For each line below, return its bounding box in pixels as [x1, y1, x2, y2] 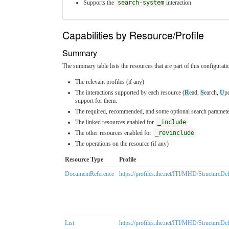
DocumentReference [65, 170, 114, 177]
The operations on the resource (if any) [75, 140, 169, 147]
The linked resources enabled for [75, 118, 155, 126]
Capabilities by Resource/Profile [62, 28, 204, 43]
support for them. [75, 97, 117, 104]
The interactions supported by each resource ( [75, 88, 185, 96]
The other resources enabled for [75, 129, 153, 136]
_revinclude [155, 129, 194, 136]
